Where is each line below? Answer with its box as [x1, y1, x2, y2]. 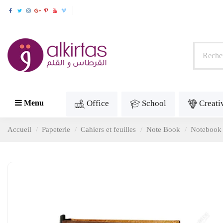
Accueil [7, 125, 31, 134]
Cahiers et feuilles [81, 125, 136, 134]
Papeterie [42, 125, 70, 134]
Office [87, 99, 109, 109]
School [142, 99, 166, 109]
